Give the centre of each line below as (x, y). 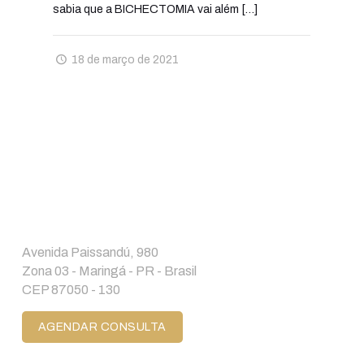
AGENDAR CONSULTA (102, 327)
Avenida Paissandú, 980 (90, 253)
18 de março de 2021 (126, 60)
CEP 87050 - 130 (71, 290)
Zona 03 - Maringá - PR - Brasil (109, 271)
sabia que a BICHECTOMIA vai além (146, 10)
